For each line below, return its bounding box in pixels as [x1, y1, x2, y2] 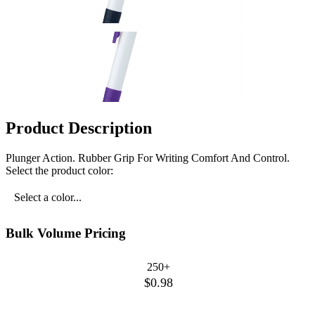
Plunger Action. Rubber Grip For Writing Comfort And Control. [6, 151, 290, 164]
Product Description [6, 119, 152, 138]
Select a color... [14, 191, 82, 203]
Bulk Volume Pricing [6, 225, 126, 240]
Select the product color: [6, 164, 113, 176]
